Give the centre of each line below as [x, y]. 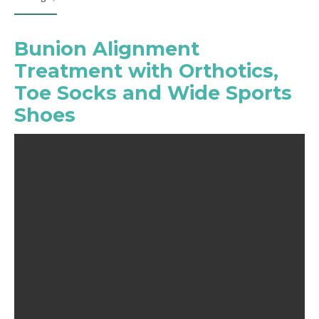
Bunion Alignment [107, 49]
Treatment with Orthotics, [146, 71]
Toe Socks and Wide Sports [153, 93]
